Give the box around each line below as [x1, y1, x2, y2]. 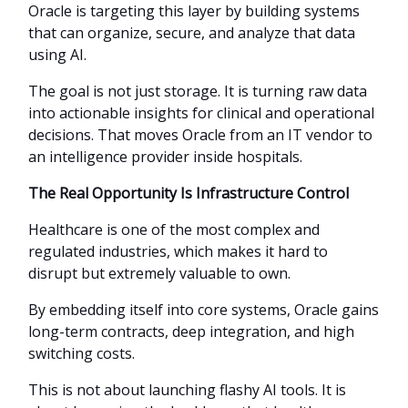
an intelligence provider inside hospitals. [28, 146, 302, 167]
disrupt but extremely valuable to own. [28, 262, 291, 283]
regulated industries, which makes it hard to [28, 240, 328, 261]
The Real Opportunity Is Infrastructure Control [28, 182, 349, 203]
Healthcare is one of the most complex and [28, 219, 320, 240]
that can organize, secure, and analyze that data [28, 22, 355, 43]
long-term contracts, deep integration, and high [28, 321, 354, 342]
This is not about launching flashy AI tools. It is [28, 379, 346, 400]
